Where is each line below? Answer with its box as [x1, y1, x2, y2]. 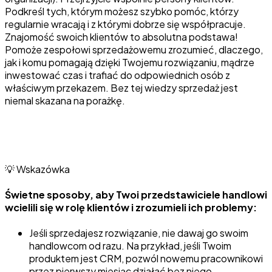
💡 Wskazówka [5, 162, 70, 175]
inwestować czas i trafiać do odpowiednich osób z [5, 68, 230, 81]
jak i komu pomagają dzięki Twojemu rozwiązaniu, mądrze [5, 55, 254, 69]
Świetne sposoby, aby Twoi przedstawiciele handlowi [5, 188, 267, 201]
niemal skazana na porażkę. [5, 93, 125, 107]
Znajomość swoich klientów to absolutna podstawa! [5, 30, 238, 43]
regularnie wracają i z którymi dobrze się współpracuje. [5, 17, 246, 30]
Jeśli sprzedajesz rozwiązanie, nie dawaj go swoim [29, 226, 248, 240]
